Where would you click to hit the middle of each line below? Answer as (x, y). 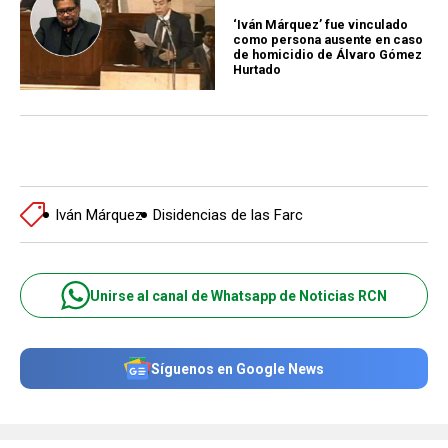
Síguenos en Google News (237, 368)
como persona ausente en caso (328, 40)
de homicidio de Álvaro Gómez (327, 55)
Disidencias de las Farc (228, 214)
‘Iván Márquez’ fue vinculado (320, 25)
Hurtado (257, 70)
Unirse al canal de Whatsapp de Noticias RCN (238, 295)
